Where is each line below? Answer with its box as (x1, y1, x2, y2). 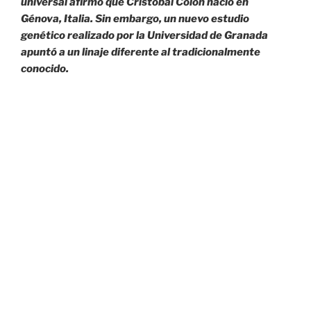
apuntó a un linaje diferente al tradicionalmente (21, 45, 260, 58)
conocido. (21, 62, 69, 75)
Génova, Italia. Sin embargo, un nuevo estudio (21, 12, 249, 25)
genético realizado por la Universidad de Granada (21, 28, 268, 42)
